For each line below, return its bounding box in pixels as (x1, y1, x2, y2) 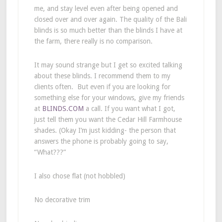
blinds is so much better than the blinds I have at (34, 26, 182, 34)
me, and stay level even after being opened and (34, 4, 178, 12)
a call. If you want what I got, (83, 104, 175, 112)
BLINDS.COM (40, 104, 84, 112)
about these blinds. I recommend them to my (34, 71, 170, 80)
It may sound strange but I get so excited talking (34, 60, 182, 69)
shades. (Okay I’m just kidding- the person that (34, 126, 176, 134)
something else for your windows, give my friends (34, 93, 184, 102)
